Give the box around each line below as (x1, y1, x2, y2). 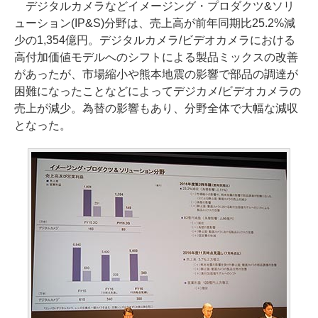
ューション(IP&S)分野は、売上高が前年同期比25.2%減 (14, 17, 295, 29)
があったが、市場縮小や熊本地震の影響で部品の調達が (14, 68, 298, 80)
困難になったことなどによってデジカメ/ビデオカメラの (14, 85, 301, 97)
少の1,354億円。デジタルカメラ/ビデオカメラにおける (14, 34, 295, 46)
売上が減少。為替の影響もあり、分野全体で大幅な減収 (14, 102, 298, 114)
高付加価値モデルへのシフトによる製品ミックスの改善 (14, 51, 298, 63)
